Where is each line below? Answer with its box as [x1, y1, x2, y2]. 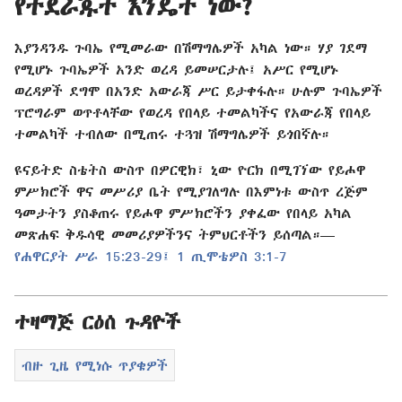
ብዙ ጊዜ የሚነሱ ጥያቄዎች [22, 358, 168, 372]
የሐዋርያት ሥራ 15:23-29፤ [14, 249, 170, 263]
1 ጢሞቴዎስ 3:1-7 [170, 249, 287, 263]
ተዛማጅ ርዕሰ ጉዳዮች [14, 311, 180, 333]
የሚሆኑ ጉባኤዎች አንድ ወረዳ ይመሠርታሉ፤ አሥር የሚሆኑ [14, 62, 338, 76]
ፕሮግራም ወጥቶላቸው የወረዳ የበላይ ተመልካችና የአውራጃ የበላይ [14, 105, 371, 119]
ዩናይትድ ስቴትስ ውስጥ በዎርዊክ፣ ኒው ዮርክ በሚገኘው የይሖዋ [14, 162, 365, 177]
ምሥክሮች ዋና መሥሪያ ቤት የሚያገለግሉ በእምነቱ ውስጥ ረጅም [14, 184, 368, 198]
